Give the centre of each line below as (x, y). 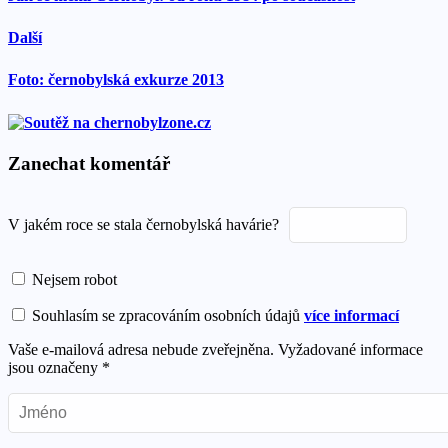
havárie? (252, 225)
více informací (351, 316)
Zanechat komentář (89, 164)
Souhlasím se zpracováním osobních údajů (166, 316)
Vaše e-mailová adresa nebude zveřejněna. (141, 350)
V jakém (37, 225)
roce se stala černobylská (146, 225)
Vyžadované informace (350, 350)
